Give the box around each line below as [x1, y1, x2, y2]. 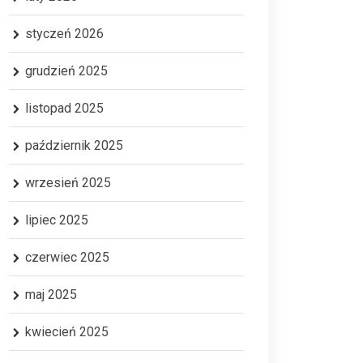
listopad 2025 [25, 100, 104, 116]
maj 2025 [25, 287, 77, 302]
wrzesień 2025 [25, 175, 111, 190]
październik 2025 [25, 138, 123, 153]
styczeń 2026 [25, 26, 104, 41]
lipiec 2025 [25, 212, 88, 228]
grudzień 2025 [25, 63, 108, 79]
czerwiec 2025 [25, 250, 109, 265]
